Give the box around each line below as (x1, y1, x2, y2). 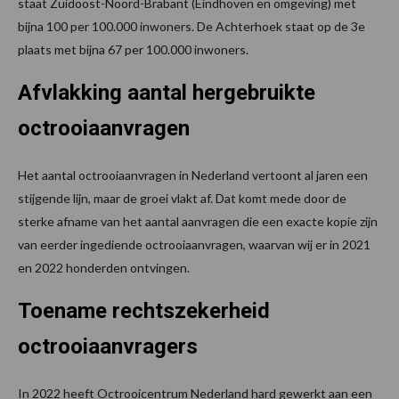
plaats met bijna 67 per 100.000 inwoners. (18, 41, 248, 57)
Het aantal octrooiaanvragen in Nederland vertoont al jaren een (18, 167, 368, 183)
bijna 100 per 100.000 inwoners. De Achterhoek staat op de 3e (18, 18, 365, 34)
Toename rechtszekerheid (18, 297, 270, 323)
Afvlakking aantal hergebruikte (18, 79, 315, 105)
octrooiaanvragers (18, 333, 198, 359)
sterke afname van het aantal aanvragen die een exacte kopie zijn (18, 213, 378, 229)
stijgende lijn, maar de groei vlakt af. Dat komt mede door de (18, 190, 346, 206)
